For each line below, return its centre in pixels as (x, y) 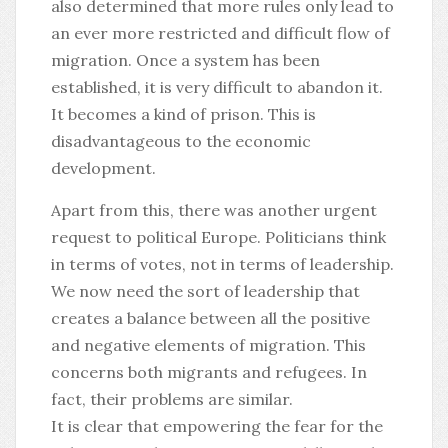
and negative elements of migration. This (208, 345)
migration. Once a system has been (185, 60)
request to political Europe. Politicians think (218, 237)
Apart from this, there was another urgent (214, 210)
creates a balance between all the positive (210, 318)
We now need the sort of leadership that (205, 291)
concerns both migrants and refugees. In (209, 372)
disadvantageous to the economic (181, 141)
